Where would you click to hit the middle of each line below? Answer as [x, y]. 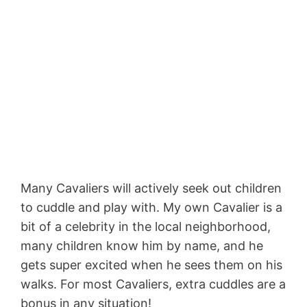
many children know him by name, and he [142, 246]
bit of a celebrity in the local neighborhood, [146, 227]
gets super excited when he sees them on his [151, 265]
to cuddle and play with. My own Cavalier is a [151, 208]
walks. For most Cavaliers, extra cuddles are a [153, 284]
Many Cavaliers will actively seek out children [151, 188]
